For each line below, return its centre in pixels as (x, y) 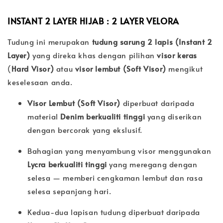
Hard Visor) (33, 68)
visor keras (177, 55)
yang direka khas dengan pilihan (94, 55)
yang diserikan (173, 116)
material (44, 116)
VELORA (163, 21)
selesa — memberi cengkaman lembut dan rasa (115, 177)
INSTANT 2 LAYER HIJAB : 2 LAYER (77, 21)
